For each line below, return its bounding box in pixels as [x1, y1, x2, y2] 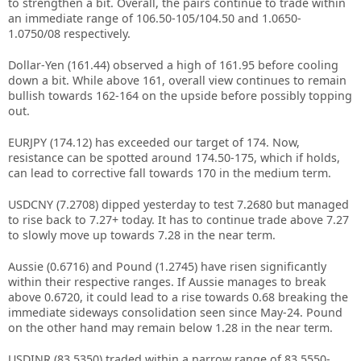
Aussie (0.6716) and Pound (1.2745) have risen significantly [8, 259, 326, 274]
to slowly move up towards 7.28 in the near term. [8, 227, 276, 243]
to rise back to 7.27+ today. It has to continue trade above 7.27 [8, 212, 349, 227]
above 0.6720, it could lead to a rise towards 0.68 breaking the [8, 289, 348, 305]
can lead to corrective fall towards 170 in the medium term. [8, 165, 331, 180]
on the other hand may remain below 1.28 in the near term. [8, 320, 333, 335]
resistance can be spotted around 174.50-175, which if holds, [8, 150, 340, 165]
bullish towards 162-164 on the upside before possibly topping [8, 88, 352, 103]
